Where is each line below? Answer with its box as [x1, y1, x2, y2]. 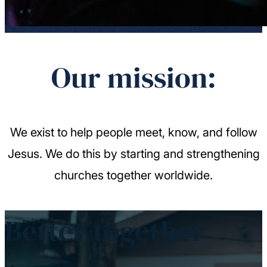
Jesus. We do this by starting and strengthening [7, 147, 260, 162]
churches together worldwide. [54, 168, 213, 183]
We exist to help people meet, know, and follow [10, 125, 257, 140]
